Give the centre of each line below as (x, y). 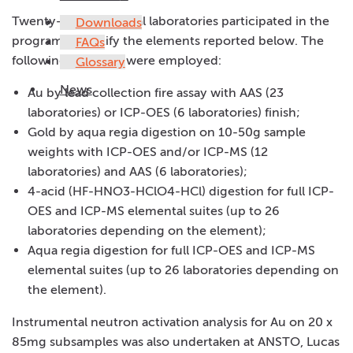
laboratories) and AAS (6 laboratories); (137, 171)
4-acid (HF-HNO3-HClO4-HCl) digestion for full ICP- (181, 191)
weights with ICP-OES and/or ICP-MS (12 (148, 152)
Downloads (108, 22)
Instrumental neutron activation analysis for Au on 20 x (172, 322)
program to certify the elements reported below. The (168, 41)
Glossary (100, 62)
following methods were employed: (117, 60)
